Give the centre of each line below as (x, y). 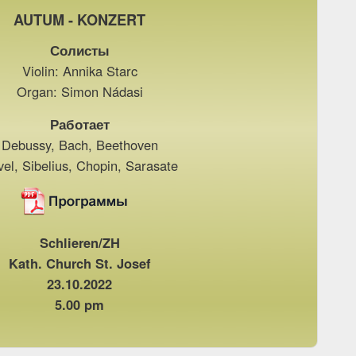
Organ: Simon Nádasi (79, 91)
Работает (79, 124)
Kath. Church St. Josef (79, 263)
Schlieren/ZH (79, 242)
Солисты (79, 50)
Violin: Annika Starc (79, 70)
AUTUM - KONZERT (79, 19)
